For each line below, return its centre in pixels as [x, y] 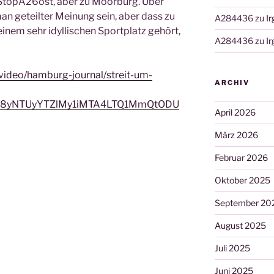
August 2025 [240, 225]
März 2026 [236, 135]
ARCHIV [232, 82]
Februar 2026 [241, 157]
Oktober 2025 [242, 180]
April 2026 [235, 112]
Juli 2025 [232, 248]
